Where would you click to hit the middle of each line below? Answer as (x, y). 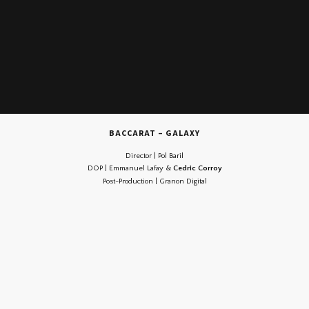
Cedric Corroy (197, 169)
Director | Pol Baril (154, 156)
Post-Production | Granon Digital (154, 181)
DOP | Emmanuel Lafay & (130, 169)
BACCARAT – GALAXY (154, 133)
